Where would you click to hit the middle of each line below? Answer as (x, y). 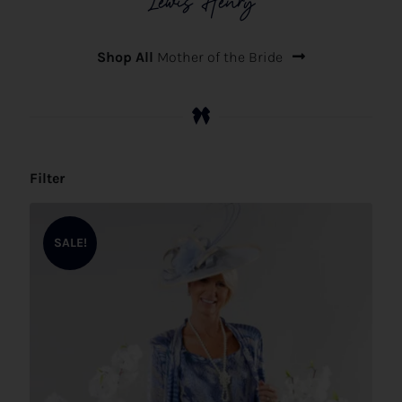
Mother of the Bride (222, 57)
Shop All (127, 57)
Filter (47, 178)
